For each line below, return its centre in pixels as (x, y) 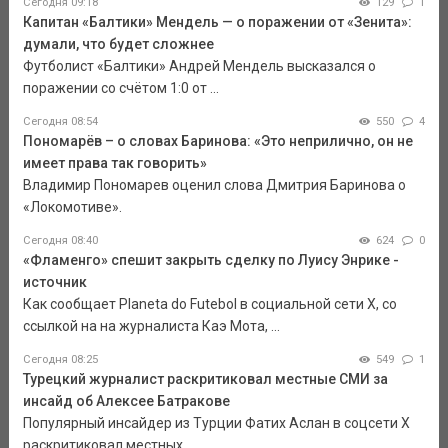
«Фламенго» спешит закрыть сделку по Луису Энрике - (210, 259)
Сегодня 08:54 (60, 121)
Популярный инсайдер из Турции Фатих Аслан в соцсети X (216, 422)
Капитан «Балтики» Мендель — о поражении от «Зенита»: (217, 21)
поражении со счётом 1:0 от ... (120, 87)
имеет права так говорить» (114, 162)
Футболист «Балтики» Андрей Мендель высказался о (199, 65)
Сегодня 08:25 (60, 359)
